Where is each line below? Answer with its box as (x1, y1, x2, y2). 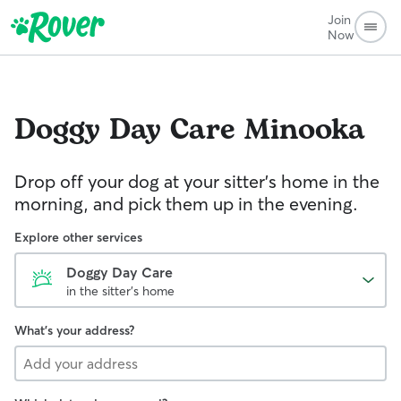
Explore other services (14, 229, 142, 245)
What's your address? (14, 322, 134, 338)
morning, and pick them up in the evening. (14, 192, 358, 215)
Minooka (243, 108, 365, 152)
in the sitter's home (66, 283, 175, 299)
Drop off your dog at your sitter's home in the (14, 170, 380, 192)
